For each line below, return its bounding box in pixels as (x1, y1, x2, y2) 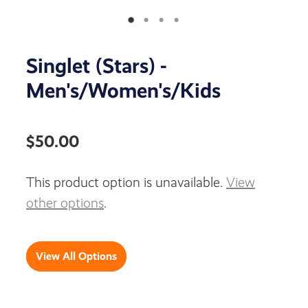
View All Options (36, 249, 117, 263)
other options (26, 195, 104, 211)
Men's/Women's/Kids (26, 78, 221, 102)
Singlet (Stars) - (26, 53, 166, 78)
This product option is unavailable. (26, 174, 226, 190)
